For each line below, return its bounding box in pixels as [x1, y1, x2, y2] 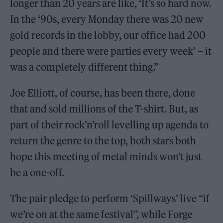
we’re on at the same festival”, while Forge [10, 208, 193, 221]
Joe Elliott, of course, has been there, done [10, 87, 196, 100]
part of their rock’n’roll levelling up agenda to [10, 118, 209, 131]
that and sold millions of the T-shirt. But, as [10, 103, 199, 115]
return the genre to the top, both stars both [10, 134, 197, 147]
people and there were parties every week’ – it [10, 45, 212, 58]
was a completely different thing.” [10, 61, 159, 74]
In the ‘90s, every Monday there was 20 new [10, 13, 204, 26]
